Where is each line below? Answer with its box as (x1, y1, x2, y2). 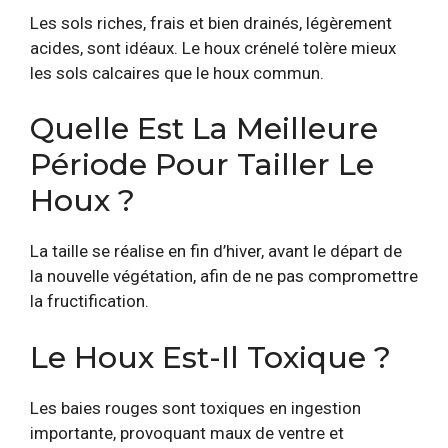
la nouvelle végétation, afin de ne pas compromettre (30, 266, 418, 286)
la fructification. (30, 291, 149, 311)
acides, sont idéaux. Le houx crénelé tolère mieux (30, 37, 396, 58)
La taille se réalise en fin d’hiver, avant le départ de (30, 241, 402, 261)
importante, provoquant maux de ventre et (30, 422, 344, 443)
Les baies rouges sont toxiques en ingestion (30, 397, 361, 418)
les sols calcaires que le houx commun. (30, 62, 324, 83)
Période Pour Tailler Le (30, 146, 374, 183)
